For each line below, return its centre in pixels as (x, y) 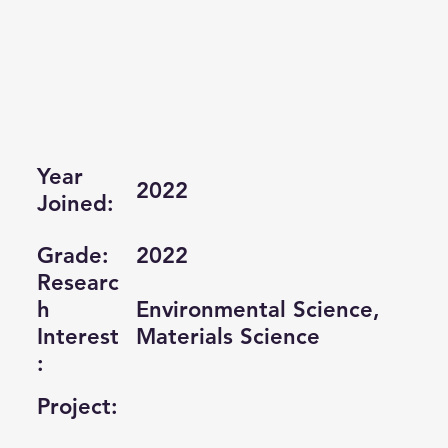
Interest (77, 337)
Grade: (72, 256)
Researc (77, 283)
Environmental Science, (258, 310)
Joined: (75, 204)
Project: (77, 406)
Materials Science (228, 337)
